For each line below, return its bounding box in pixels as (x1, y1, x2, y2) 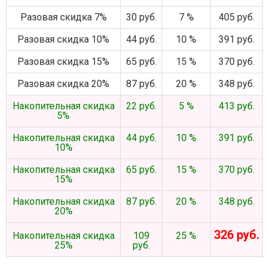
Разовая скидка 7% (20, 11, 107, 23)
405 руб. (219, 11, 255, 23)
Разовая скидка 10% (17, 34, 109, 45)
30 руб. (125, 11, 157, 23)
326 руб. (214, 228, 259, 242)
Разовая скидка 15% (17, 56, 109, 67)
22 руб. (125, 100, 157, 112)
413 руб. (219, 100, 255, 112)
